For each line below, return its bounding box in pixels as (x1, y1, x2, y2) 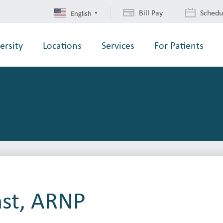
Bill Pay (139, 7, 163, 18)
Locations (43, 38, 82, 52)
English (71, 7, 92, 18)
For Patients (154, 38, 204, 52)
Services (102, 38, 134, 52)
